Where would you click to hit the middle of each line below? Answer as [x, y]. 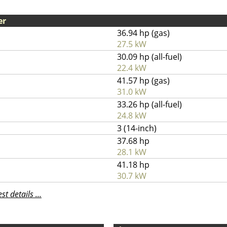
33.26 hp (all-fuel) [149, 104]
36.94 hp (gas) [143, 33]
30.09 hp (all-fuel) [149, 57]
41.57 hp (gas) [143, 81]
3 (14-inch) [137, 128]
